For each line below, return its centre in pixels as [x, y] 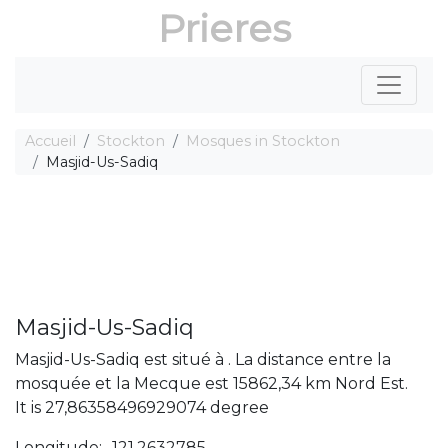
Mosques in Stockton [263, 141]
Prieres [224, 28]
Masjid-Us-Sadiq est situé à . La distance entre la [203, 359]
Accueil [50, 141]
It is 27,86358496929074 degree [142, 407]
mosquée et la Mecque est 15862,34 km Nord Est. [211, 383]
